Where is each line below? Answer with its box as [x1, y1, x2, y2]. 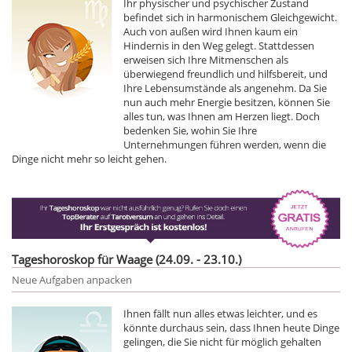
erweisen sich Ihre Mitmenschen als [123, 52, 288, 67]
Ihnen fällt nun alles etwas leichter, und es [123, 306, 317, 321]
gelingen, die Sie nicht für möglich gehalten [123, 334, 321, 349]
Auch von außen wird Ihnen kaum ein [123, 24, 298, 38]
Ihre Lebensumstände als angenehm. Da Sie [123, 80, 327, 95]
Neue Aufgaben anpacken [12, 272, 132, 287]
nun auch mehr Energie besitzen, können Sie [123, 94, 330, 109]
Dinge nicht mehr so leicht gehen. [12, 151, 167, 166]
